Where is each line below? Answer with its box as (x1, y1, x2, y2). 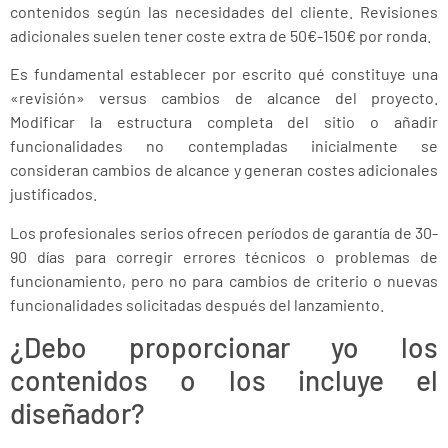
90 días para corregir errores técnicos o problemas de (10, 246, 438, 266)
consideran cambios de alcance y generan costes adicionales (10, 160, 438, 180)
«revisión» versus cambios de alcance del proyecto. (10, 88, 438, 108)
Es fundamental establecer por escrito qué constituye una (10, 64, 438, 84)
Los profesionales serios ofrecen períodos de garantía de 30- (10, 222, 438, 242)
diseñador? (10, 396, 145, 431)
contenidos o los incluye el (10, 363, 438, 398)
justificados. (10, 184, 97, 204)
